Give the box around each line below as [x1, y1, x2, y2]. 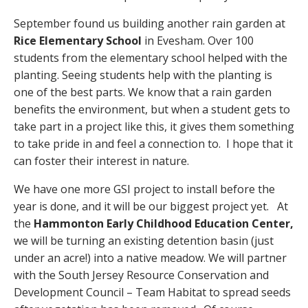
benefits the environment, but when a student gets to [14, 101, 290, 117]
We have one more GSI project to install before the [14, 181, 275, 197]
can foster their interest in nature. [14, 153, 189, 168]
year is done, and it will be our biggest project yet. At [14, 198, 288, 214]
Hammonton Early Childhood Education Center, [34, 215, 294, 231]
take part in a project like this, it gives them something [14, 118, 294, 134]
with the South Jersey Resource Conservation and [14, 267, 269, 283]
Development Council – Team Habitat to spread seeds [14, 284, 291, 300]
